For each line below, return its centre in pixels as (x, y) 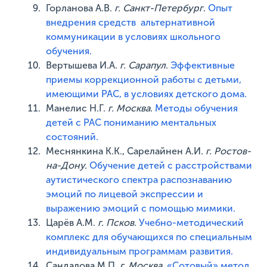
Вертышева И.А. (83, 65)
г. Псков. (119, 223)
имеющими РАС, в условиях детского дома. (147, 94)
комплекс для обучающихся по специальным (149, 237)
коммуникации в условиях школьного (133, 37)
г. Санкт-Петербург (159, 8)
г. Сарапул (143, 65)
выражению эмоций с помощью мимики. (141, 208)
